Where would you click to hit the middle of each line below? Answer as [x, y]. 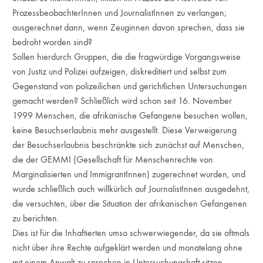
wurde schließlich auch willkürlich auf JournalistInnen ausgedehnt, [131, 189]
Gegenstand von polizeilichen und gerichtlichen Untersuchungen [130, 86]
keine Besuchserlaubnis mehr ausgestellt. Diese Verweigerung [125, 130]
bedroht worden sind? [53, 42]
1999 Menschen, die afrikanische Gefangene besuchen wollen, [130, 115]
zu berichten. [36, 218]
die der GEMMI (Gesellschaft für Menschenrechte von [113, 159]
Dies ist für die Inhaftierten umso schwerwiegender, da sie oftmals [131, 233]
